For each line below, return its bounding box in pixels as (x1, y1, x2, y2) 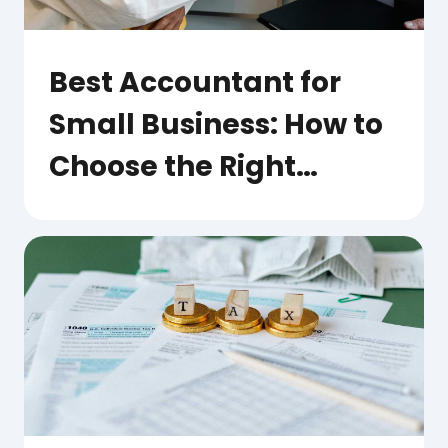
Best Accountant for (49, 62, 341, 102)
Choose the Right (49, 146, 296, 186)
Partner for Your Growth (49, 188, 394, 228)
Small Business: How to (49, 104, 383, 144)
